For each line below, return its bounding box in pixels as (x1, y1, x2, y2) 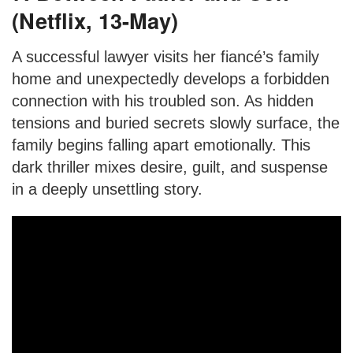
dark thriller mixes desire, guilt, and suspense (12, 158, 328, 176)
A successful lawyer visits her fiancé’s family (12, 47, 319, 65)
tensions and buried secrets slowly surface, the (12, 113, 340, 132)
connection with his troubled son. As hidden (12, 91, 314, 110)
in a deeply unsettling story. (12, 180, 203, 198)
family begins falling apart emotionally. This (12, 136, 310, 154)
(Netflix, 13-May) (12, 5, 178, 36)
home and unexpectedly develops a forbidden (12, 69, 329, 87)
